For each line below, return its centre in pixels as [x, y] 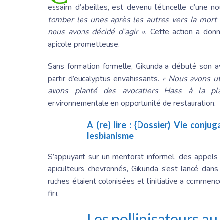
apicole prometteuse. [84, 44]
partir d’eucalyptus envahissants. [105, 79]
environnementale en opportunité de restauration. [132, 103]
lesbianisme [110, 136]
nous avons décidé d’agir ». [97, 32]
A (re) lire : [111, 125]
